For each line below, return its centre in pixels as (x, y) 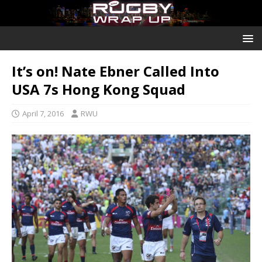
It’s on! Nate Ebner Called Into (116, 71)
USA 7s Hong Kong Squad (99, 89)
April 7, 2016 (43, 114)
